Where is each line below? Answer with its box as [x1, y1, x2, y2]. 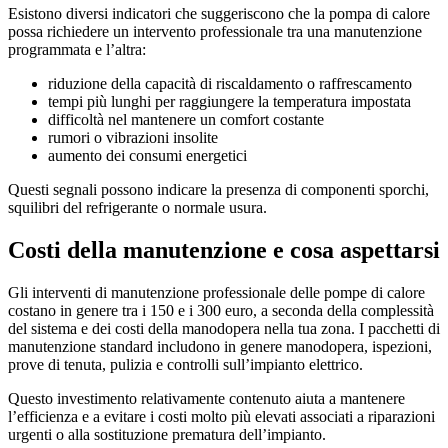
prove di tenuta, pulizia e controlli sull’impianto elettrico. [8, 355, 363, 373]
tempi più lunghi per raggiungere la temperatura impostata [48, 93, 411, 110]
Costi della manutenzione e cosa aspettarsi [8, 236, 440, 263]
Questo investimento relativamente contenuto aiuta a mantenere [8, 389, 405, 407]
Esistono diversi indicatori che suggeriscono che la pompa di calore [8, 5, 430, 22]
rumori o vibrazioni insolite [48, 129, 218, 146]
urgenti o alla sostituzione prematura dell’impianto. [8, 425, 326, 443]
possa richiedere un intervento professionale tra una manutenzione [8, 23, 422, 40]
